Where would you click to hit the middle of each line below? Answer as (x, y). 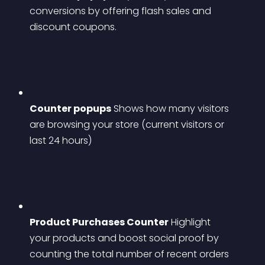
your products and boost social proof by (125, 238)
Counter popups (70, 109)
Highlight (191, 222)
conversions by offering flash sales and (122, 11)
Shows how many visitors (171, 109)
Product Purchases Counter (99, 222)
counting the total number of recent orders (130, 254)
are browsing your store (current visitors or (128, 125)
